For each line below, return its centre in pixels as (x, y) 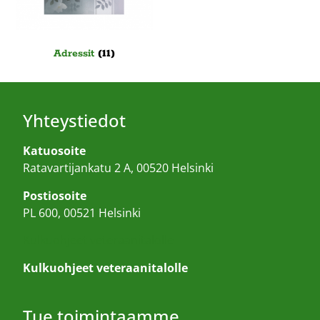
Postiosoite (55, 195)
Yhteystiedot (75, 121)
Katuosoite (55, 151)
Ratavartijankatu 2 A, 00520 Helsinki (119, 168)
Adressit (76, 53)
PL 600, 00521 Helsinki (82, 212)
